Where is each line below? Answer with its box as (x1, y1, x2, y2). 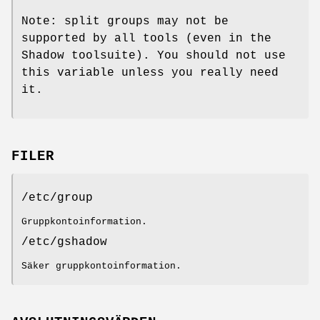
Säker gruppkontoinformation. (21, 260, 181, 271)
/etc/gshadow (21, 235, 107, 249)
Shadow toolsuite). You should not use (21, 49, 286, 62)
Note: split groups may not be (21, 14, 229, 28)
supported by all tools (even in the (21, 31, 271, 45)
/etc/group (21, 191, 93, 204)
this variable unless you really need (21, 66, 279, 79)
